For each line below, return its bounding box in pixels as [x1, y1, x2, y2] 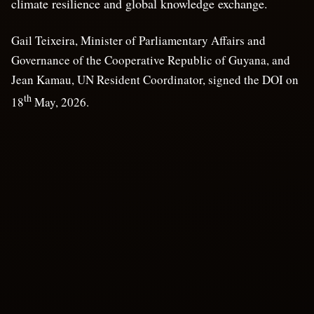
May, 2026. [32, 93, 89, 110]
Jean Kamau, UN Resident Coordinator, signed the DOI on [11, 71, 299, 88]
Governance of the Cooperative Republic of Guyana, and [11, 51, 290, 68]
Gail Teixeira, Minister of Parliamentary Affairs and [11, 32, 266, 48]
